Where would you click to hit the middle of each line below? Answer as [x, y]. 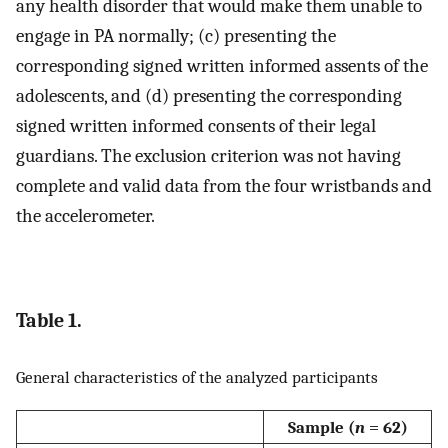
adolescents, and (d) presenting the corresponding [209, 95]
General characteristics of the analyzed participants [197, 377]
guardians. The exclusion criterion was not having [208, 155]
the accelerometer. [85, 215]
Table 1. [49, 320]
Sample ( [321, 426]
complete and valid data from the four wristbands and [224, 185]
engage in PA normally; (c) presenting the [176, 35]
